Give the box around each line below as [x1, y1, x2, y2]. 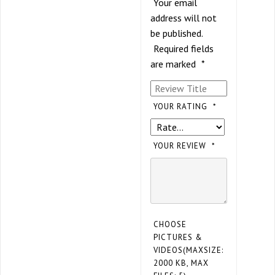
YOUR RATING [153, 101, 210, 112]
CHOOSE [153, 219, 187, 230]
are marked [150, 58, 198, 71]
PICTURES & [153, 232, 203, 243]
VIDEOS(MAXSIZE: [153, 245, 223, 256]
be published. [150, 27, 203, 40]
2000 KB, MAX [153, 258, 209, 269]
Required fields [153, 42, 214, 55]
